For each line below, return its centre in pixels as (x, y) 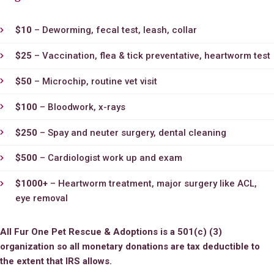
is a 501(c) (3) (190, 232)
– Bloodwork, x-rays (81, 107)
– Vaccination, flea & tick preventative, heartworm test (151, 56)
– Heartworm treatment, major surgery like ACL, (152, 184)
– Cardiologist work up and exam (109, 158)
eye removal (41, 198)
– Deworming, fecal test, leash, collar (114, 30)
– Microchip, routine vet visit (94, 82)
